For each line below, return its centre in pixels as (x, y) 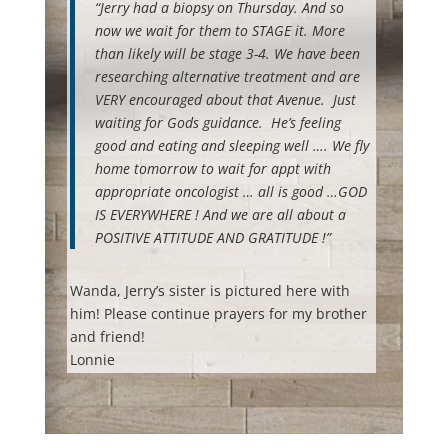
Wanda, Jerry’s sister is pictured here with (209, 290)
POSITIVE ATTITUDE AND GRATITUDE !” (212, 237)
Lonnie (92, 359)
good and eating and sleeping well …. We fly (231, 145)
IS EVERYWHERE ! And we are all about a (220, 214)
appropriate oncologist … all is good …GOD (230, 191)
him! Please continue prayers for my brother (218, 313)
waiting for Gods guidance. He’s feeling (217, 122)
